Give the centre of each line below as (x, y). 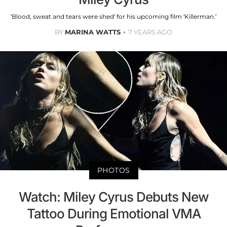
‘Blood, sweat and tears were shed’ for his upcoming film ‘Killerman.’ (113, 17)
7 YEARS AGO (150, 32)
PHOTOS (113, 170)
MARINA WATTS (93, 32)
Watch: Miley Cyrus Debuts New (113, 197)
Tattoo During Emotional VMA (113, 213)
